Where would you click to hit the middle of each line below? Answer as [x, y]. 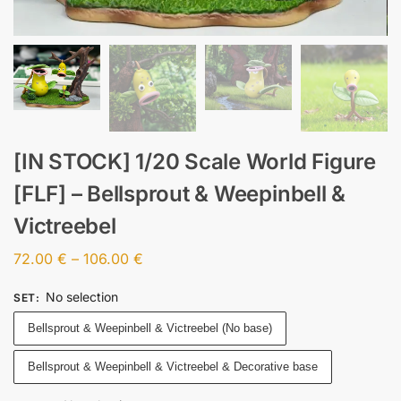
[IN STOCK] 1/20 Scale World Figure [195, 162]
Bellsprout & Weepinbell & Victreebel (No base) [150, 328]
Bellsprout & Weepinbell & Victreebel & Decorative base [173, 366]
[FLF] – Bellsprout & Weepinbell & [180, 194]
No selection [81, 296]
